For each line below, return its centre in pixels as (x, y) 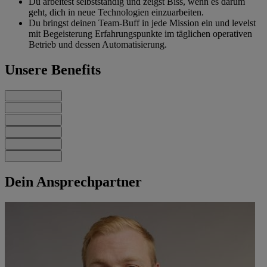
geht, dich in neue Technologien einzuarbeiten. (116, 12)
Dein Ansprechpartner (73, 182)
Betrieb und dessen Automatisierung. (98, 44)
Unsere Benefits (53, 69)
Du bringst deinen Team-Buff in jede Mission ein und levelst (142, 23)
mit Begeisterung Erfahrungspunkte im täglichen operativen (140, 33)
